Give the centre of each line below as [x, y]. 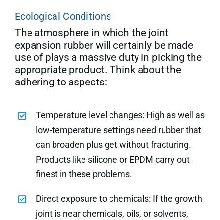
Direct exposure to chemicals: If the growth [119, 199]
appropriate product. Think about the [98, 70]
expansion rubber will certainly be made [104, 45]
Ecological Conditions [63, 16]
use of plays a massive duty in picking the [108, 58]
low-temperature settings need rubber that [119, 130]
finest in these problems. [84, 174]
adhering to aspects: [61, 82]
